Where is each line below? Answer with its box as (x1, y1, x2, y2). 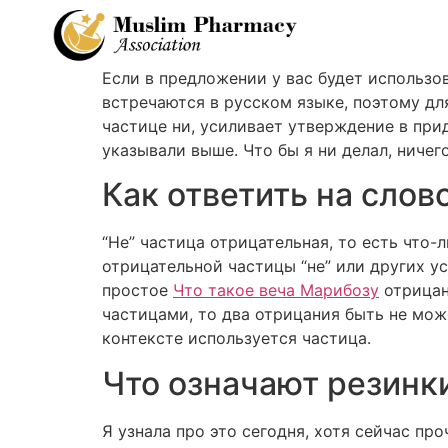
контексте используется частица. (102, 328, 371, 349)
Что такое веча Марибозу (173, 280, 379, 301)
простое (102, 280, 173, 301)
